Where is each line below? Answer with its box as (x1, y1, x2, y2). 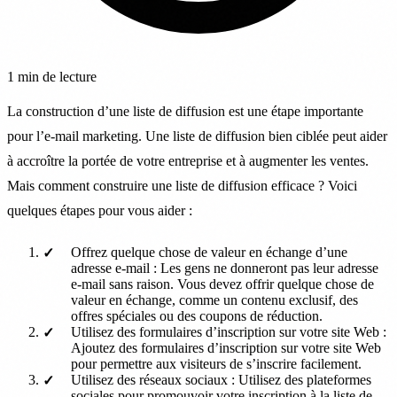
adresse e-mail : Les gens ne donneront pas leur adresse (71, 260, 378, 276)
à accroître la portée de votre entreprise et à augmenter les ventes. (7, 152, 369, 168)
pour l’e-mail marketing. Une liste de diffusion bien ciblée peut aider (7, 128, 387, 144)
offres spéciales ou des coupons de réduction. (71, 307, 323, 323)
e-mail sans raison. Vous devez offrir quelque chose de (71, 276, 374, 292)
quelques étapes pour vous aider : (7, 202, 192, 218)
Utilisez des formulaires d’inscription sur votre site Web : (71, 323, 386, 339)
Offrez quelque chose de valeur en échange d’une (71, 244, 347, 260)
